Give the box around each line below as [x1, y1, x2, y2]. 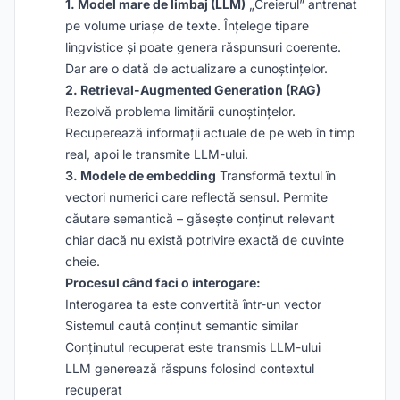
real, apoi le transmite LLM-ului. [65, 146, 248, 162]
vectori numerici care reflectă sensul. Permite [65, 189, 328, 204]
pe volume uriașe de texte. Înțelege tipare [65, 18, 309, 33]
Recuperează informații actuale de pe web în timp [65, 125, 355, 140]
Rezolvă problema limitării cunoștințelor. [65, 104, 296, 119]
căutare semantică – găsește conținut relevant [65, 211, 335, 226]
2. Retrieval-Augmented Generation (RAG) [65, 82, 321, 97]
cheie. [65, 254, 100, 269]
